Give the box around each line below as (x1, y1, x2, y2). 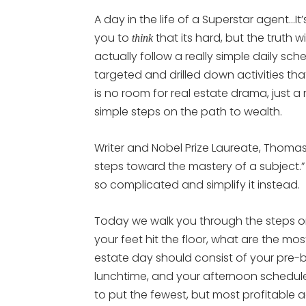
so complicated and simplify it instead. (94, 177, 300, 193)
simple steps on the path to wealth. (94, 104, 282, 120)
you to (94, 30, 132, 46)
